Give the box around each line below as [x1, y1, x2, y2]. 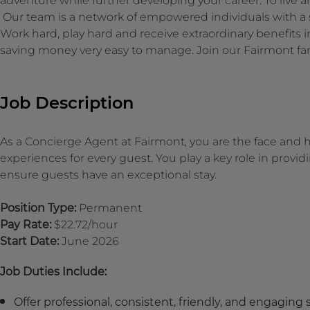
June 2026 [62, 234, 119, 248]
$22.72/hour [54, 217, 118, 231]
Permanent [79, 201, 142, 215]
